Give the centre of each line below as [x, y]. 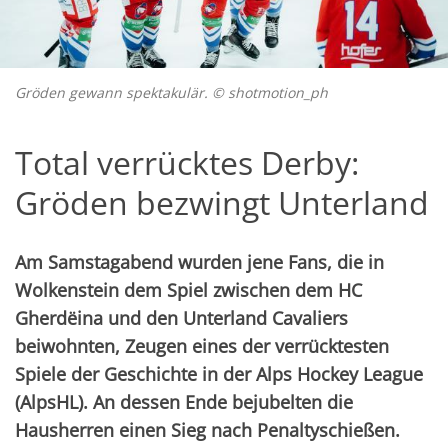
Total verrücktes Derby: [187, 163]
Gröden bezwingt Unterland [222, 203]
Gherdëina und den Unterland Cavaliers [181, 318]
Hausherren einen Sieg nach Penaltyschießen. [207, 430]
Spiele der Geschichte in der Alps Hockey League [219, 374]
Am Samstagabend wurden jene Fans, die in [199, 262]
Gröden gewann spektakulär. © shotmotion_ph [171, 93]
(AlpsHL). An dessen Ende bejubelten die [184, 402]
